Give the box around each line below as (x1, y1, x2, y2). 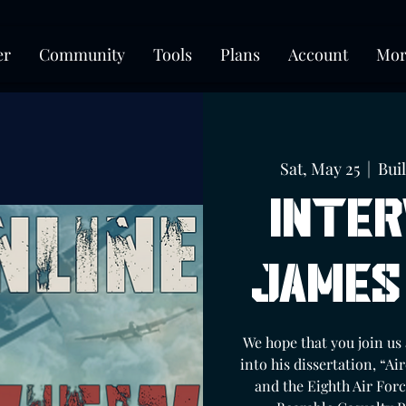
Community (39, 43, 125, 65)
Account (288, 43, 348, 65)
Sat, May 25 (279, 157, 360, 179)
